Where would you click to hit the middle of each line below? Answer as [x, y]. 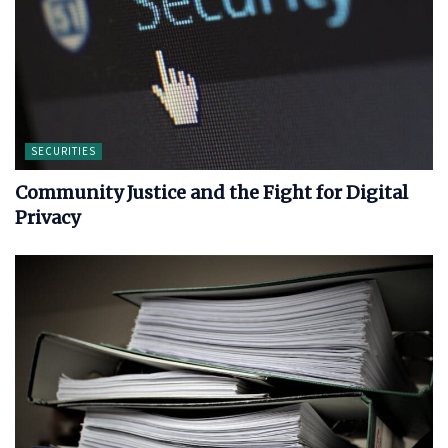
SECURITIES [63, 150]
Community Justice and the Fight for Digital [211, 192]
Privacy [47, 217]
